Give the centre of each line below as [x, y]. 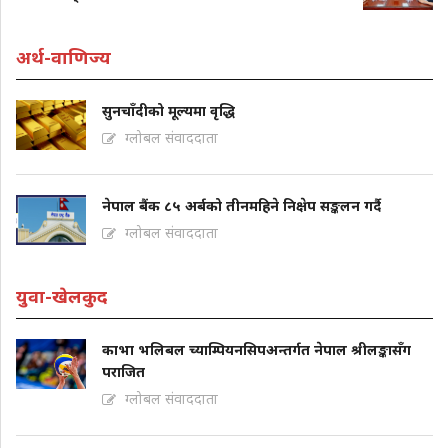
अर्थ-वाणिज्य [63, 56]
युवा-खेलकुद [61, 295]
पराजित [123, 371]
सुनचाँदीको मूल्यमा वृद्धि [168, 110]
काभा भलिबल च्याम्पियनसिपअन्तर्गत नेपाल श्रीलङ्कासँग [256, 349]
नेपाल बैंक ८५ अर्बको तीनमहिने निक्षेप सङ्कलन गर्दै [241, 205]
